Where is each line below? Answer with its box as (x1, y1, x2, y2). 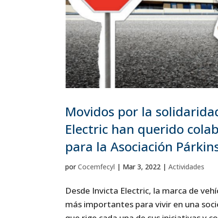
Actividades (168, 162, 205, 171)
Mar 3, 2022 (123, 162, 161, 171)
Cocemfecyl (78, 162, 115, 171)
